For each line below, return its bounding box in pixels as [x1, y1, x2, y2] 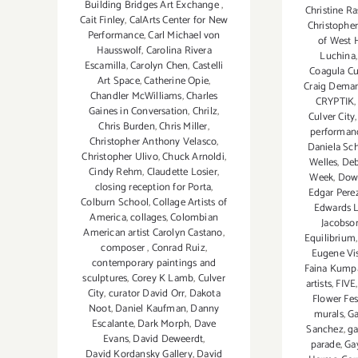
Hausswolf [96, 42, 142, 59]
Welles [309, 154, 338, 172]
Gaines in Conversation [89, 102, 189, 120]
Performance [87, 26, 144, 44]
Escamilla [84, 57, 126, 74]
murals [313, 306, 344, 324]
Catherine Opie [144, 72, 209, 89]
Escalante [91, 315, 133, 332]
